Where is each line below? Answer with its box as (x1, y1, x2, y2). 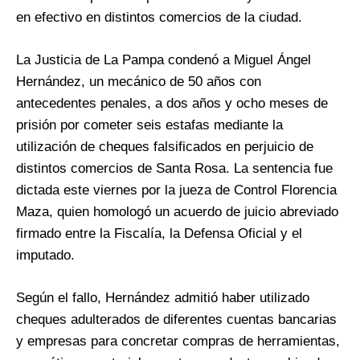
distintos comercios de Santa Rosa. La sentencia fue (16, 161, 333, 177)
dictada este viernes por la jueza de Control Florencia (16, 182, 337, 198)
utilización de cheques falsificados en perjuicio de (16, 139, 313, 155)
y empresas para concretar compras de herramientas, (16, 333, 340, 350)
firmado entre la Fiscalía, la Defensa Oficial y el (16, 226, 302, 242)
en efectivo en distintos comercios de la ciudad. (16, 10, 302, 26)
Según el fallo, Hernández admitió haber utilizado (16, 290, 309, 306)
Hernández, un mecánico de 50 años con (16, 74, 261, 90)
